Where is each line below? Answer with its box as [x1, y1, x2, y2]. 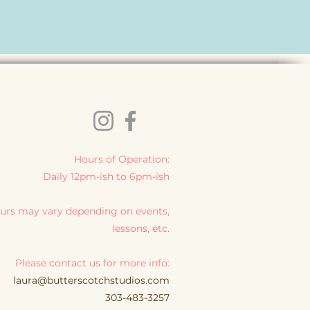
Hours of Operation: [74, 153, 170, 165]
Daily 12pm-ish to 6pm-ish [43, 170, 170, 183]
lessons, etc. [112, 222, 170, 235]
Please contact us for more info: [15, 257, 170, 269]
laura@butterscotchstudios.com [13, 274, 170, 286]
